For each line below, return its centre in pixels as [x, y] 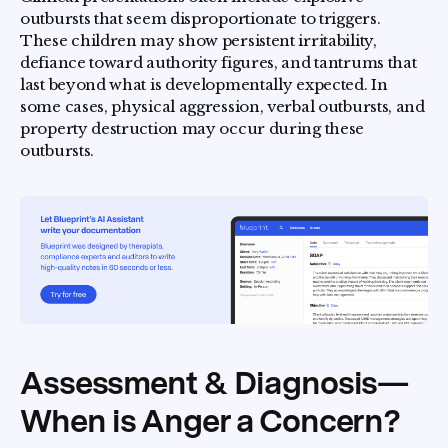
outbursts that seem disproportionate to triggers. [200, 18]
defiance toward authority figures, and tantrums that [218, 62]
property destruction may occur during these [192, 128]
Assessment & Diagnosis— [214, 382]
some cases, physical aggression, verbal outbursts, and [222, 106]
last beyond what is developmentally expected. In [204, 84]
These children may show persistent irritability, [198, 40]
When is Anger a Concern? [210, 420]
